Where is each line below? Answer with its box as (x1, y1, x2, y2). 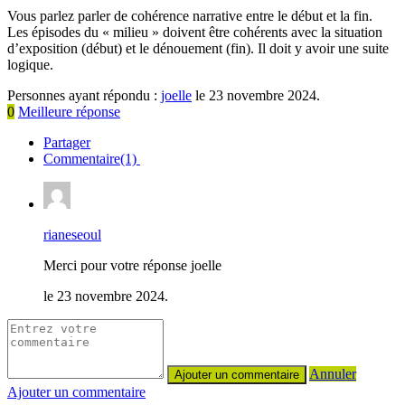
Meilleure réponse (18, 103, 120, 119)
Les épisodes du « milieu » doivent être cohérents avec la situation (7, 24, 382, 40)
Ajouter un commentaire (7, 383, 146, 400)
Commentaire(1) (43, 150, 140, 166)
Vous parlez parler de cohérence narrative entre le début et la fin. (7, 7, 376, 24)
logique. (7, 56, 57, 72)
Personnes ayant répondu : (7, 87, 161, 103)
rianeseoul (43, 226, 101, 242)
